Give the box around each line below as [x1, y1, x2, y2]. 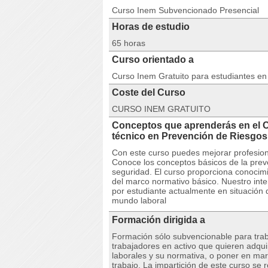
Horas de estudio [112, 22, 190, 32]
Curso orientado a [112, 54, 194, 65]
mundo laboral [112, 196, 166, 205]
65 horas [112, 38, 145, 48]
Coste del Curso [112, 87, 185, 98]
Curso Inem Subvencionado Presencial [112, 5, 259, 15]
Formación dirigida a [112, 215, 205, 225]
